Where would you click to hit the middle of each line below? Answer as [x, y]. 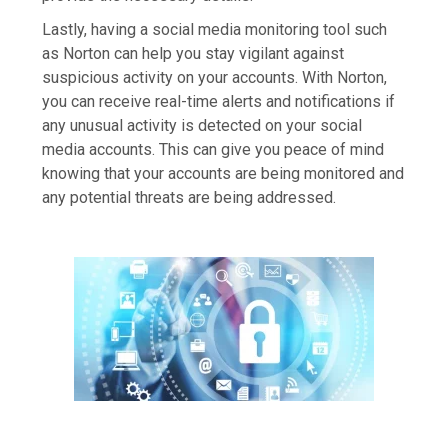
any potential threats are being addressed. [189, 198]
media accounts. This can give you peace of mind [213, 150]
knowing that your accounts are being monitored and [223, 174]
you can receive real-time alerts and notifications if [219, 102]
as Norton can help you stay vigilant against [193, 54]
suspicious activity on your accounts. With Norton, [215, 78]
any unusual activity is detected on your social [202, 126]
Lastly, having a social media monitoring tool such [215, 30]
